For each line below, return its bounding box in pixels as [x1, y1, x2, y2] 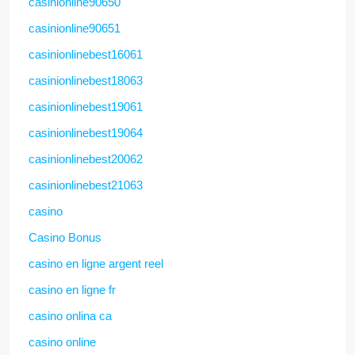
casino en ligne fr [29, 282, 116, 296]
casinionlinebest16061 [29, 47, 143, 61]
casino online [29, 334, 96, 349]
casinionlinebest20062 [29, 151, 143, 166]
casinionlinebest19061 [29, 99, 143, 113]
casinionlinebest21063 [29, 177, 143, 192]
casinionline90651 [29, 21, 120, 35]
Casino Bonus [29, 230, 101, 244]
